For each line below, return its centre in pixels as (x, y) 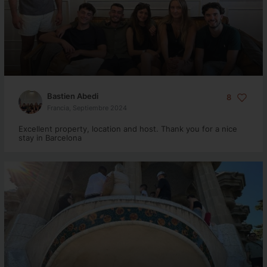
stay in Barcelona (50, 138)
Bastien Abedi (72, 96)
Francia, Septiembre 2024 (87, 108)
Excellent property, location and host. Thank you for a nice (128, 129)
